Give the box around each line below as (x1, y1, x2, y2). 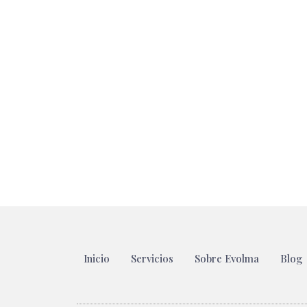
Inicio (84, 251, 110, 265)
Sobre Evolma (195, 251, 259, 265)
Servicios (131, 251, 173, 265)
